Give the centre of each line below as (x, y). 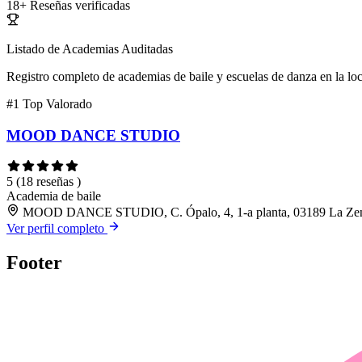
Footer (34, 262)
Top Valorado (57, 104)
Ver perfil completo (57, 228)
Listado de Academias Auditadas (90, 49)
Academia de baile (54, 196)
